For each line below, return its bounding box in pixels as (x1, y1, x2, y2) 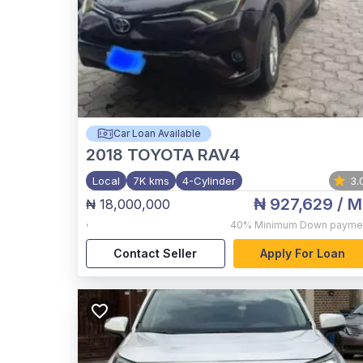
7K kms (133, 174, 169, 187)
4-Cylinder (182, 174, 236, 187)
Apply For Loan (259, 246, 345, 261)
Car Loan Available (113, 127, 201, 139)
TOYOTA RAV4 (127, 145, 240, 164)
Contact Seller (113, 246, 198, 261)
